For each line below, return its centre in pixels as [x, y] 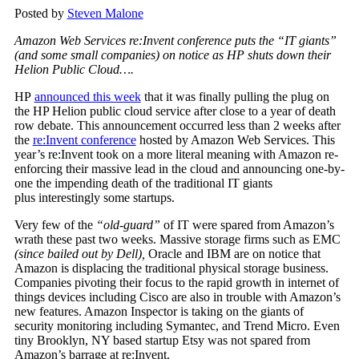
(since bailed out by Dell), [79, 254]
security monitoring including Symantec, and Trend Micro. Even [177, 326]
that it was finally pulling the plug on [235, 97]
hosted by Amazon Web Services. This [235, 140]
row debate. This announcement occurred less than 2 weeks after [177, 126]
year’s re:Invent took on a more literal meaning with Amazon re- [176, 155]
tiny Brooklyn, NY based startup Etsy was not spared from [162, 341]
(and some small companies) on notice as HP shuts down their [172, 55]
